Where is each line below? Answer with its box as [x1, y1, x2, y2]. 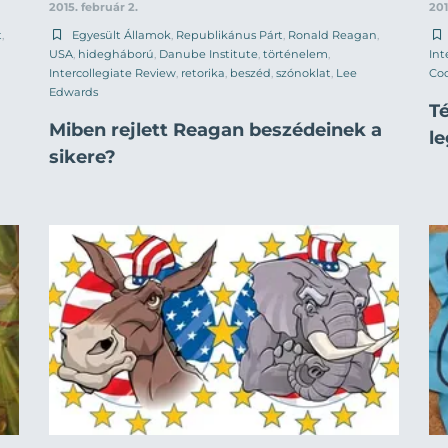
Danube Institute [159, 47, 258, 62]
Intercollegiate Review [49, 66, 176, 81]
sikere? [49, 146, 116, 169]
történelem [263, 47, 328, 62]
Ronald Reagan [288, 28, 377, 43]
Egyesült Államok [72, 28, 171, 43]
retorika [181, 66, 225, 81]
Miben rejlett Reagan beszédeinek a [49, 119, 382, 142]
